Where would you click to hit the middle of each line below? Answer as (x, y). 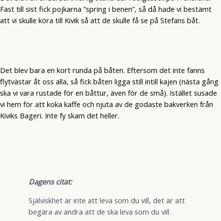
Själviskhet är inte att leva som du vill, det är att (107, 201)
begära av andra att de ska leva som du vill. (99, 212)
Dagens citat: (50, 182)
